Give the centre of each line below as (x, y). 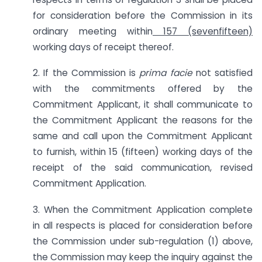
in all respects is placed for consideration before (143, 226)
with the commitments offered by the (143, 89)
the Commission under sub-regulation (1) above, (143, 242)
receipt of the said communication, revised (143, 168)
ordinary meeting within (93, 31)
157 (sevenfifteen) (203, 31)
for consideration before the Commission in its (143, 15)
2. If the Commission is (86, 73)
